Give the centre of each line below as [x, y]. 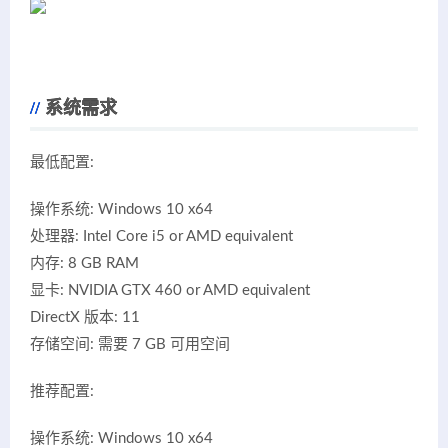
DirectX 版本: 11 [85, 318]
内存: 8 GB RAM [84, 264]
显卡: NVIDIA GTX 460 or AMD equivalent [170, 291]
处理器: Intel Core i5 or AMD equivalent [161, 237]
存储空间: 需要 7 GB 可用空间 [130, 345]
